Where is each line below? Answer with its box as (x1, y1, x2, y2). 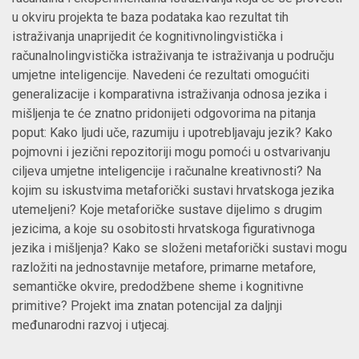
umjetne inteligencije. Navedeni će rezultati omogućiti (12, 67, 309, 83)
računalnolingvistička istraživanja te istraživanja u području (12, 48, 334, 64)
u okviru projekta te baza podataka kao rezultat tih (12, 10, 288, 26)
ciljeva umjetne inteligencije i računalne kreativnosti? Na (12, 163, 321, 179)
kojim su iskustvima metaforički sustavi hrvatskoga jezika (12, 183, 334, 199)
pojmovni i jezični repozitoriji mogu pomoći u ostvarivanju (12, 144, 330, 160)
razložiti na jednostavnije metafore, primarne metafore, (12, 260, 316, 276)
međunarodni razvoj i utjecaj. (12, 317, 169, 333)
